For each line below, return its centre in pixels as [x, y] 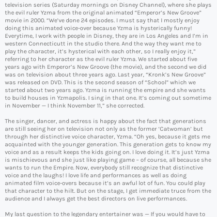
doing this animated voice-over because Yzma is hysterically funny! [98, 28]
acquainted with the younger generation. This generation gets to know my [108, 145]
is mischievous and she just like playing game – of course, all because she [108, 160]
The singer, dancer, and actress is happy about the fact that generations [106, 121]
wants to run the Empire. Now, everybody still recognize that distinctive [104, 168]
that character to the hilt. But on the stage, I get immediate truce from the [108, 191]
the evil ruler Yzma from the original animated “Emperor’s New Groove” [103, 13]
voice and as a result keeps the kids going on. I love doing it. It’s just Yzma [107, 152]
